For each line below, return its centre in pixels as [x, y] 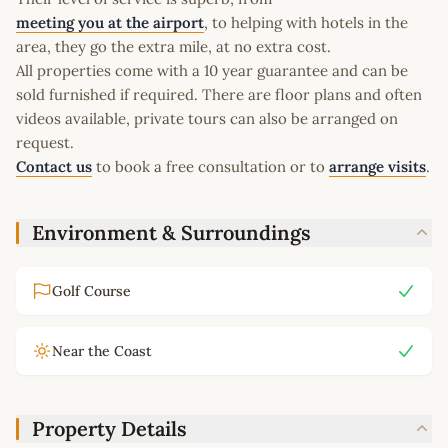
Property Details [109, 428]
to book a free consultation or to [210, 166]
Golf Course [91, 290]
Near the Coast [102, 350]
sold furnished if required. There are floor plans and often [219, 94]
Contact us [54, 166]
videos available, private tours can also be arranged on [207, 118]
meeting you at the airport [110, 22]
